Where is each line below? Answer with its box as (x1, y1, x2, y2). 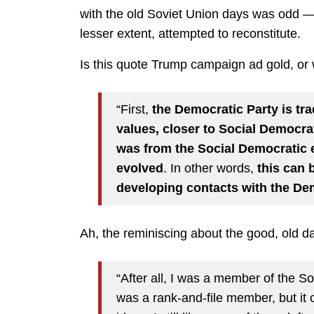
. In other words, (163, 161, 257, 176)
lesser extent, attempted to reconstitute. (80, 26, 301, 41)
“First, (116, 102, 152, 117)
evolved (116, 161, 163, 176)
